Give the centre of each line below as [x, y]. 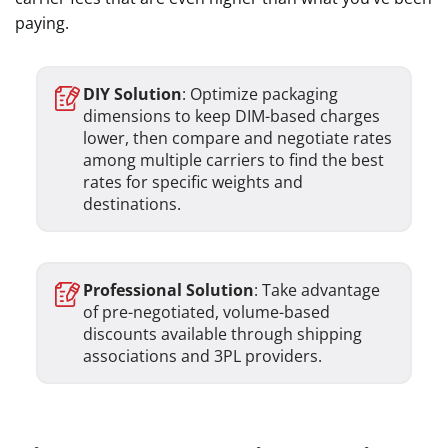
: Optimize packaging [259, 94]
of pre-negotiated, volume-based [206, 312]
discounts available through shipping [222, 334]
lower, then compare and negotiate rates [237, 138]
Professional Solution [168, 290]
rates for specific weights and [192, 182]
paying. [44, 23]
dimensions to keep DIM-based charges [231, 116]
